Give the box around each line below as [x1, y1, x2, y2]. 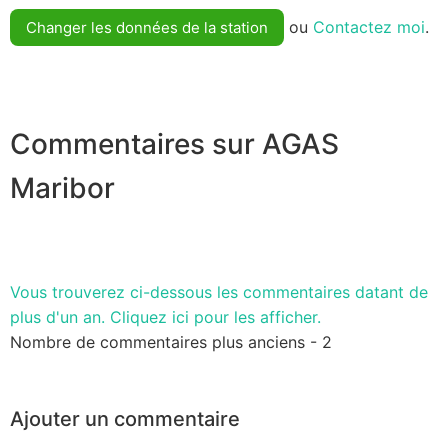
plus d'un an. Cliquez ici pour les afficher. [10, 306, 321, 327]
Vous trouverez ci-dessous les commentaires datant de [10, 281, 428, 302]
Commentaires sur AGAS [10, 127, 339, 162]
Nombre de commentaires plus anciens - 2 [10, 331, 332, 352]
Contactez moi [313, 17, 425, 38]
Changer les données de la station [26, 18, 268, 38]
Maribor [10, 171, 115, 206]
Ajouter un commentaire [10, 406, 240, 431]
